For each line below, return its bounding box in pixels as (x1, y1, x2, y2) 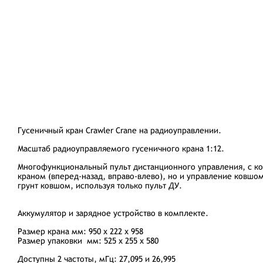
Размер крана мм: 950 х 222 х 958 (18, 227, 143, 236)
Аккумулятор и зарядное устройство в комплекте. (18, 208, 208, 218)
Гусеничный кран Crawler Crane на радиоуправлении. (18, 126, 221, 135)
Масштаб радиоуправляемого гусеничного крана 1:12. (18, 144, 224, 153)
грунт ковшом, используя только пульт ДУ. (18, 181, 182, 190)
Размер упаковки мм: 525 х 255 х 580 (18, 236, 159, 245)
